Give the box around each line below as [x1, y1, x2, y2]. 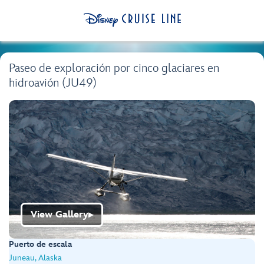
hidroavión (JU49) [9, 76, 97, 90]
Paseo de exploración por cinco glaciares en [9, 61, 219, 75]
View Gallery [31, 209, 88, 221]
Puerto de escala [9, 239, 72, 250]
